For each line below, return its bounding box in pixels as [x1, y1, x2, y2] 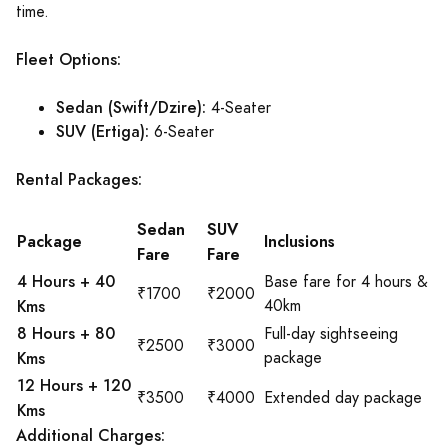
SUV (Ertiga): [56, 120, 149, 143]
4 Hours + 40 [17, 270, 115, 293]
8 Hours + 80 [17, 322, 115, 345]
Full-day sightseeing [264, 323, 398, 345]
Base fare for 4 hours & [264, 271, 428, 293]
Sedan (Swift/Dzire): [56, 96, 206, 119]
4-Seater [206, 97, 271, 119]
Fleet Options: [16, 48, 121, 71]
